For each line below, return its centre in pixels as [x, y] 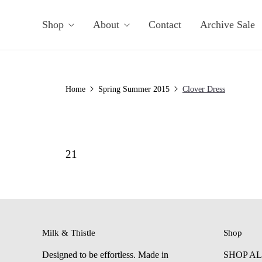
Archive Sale [227, 25]
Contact [165, 25]
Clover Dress [204, 89]
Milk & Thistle [69, 233]
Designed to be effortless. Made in [105, 255]
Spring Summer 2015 [134, 89]
